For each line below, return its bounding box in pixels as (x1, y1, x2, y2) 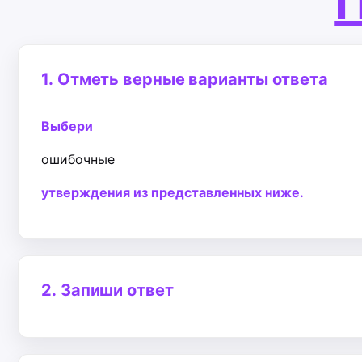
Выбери (41, 118, 93, 134)
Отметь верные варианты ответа (57, 69, 328, 89)
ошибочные (41, 151, 115, 167)
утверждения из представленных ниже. (41, 184, 304, 200)
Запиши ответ (60, 280, 174, 300)
